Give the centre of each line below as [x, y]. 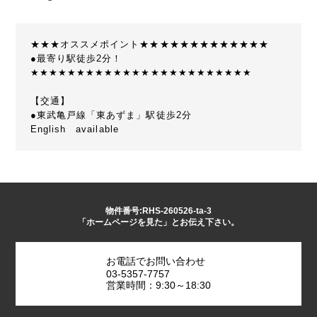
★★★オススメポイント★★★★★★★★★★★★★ [150, 45]
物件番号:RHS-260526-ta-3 [158, 211]
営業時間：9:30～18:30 [158, 285]
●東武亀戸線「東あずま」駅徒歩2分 [111, 115]
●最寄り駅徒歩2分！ [76, 59]
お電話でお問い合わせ [156, 261]
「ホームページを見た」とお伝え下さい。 [158, 222]
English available [74, 129]
